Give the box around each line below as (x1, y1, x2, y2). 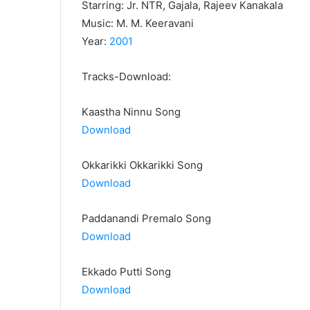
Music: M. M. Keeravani (82, 17, 194, 30)
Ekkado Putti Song (82, 265, 171, 279)
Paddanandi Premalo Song (82, 212, 211, 226)
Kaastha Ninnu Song (82, 105, 181, 119)
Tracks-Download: (82, 70, 171, 84)
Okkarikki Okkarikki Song (82, 158, 203, 172)
